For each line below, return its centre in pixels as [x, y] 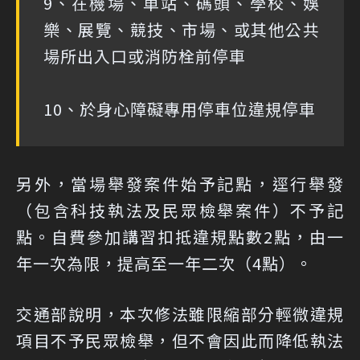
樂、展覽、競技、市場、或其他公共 [182, 30]
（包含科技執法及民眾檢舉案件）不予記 [180, 211]
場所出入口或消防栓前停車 [145, 56]
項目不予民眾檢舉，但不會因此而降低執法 [180, 341]
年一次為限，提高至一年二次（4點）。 [164, 264]
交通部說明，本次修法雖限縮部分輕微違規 [180, 314]
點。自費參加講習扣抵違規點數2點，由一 [180, 237]
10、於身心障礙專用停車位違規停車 [180, 109]
